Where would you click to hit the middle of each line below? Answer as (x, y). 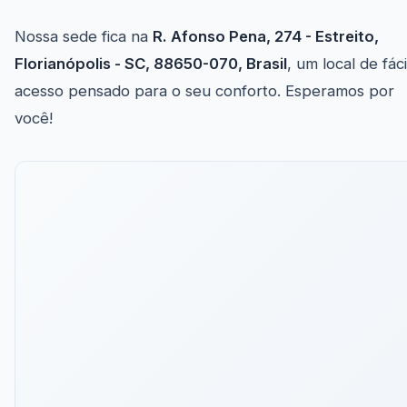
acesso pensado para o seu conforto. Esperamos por (204, 91)
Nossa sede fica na (84, 37)
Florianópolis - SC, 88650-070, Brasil (151, 64)
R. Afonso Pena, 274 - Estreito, (266, 37)
